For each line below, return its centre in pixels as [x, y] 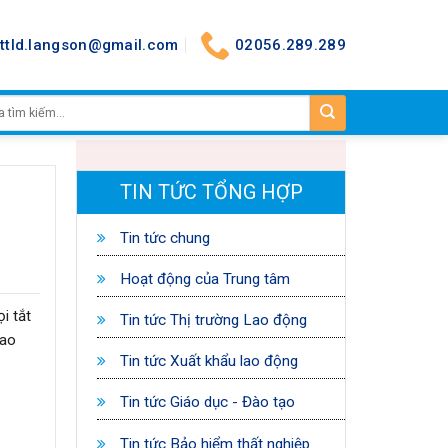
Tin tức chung [162, 238]
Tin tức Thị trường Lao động [211, 320]
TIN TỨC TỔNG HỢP [211, 192]
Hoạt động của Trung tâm [202, 279]
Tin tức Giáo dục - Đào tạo [205, 402]
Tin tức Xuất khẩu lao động [206, 361]
